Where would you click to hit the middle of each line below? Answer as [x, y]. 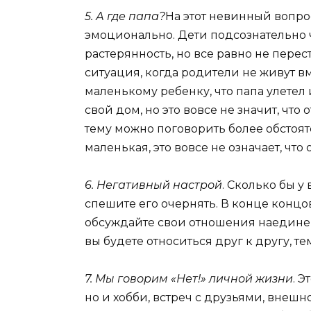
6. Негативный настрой [153, 185]
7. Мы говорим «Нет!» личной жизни [189, 279]
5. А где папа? [125, 16]
